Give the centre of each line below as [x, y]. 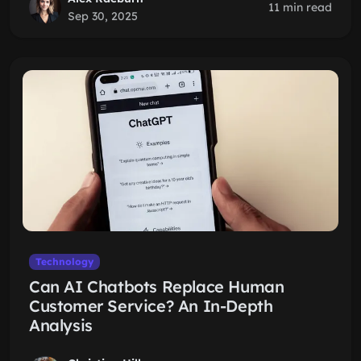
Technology [64, 261]
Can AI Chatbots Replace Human [157, 286]
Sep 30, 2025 [103, 16]
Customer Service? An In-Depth [151, 306]
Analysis [61, 325]
